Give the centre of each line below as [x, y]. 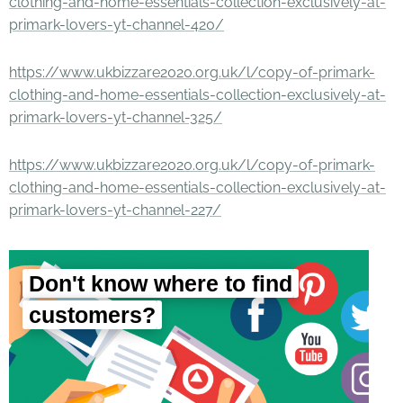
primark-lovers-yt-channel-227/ [115, 210]
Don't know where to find [161, 283]
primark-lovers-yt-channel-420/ [116, 25]
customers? [92, 315]
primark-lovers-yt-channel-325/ [116, 117]
